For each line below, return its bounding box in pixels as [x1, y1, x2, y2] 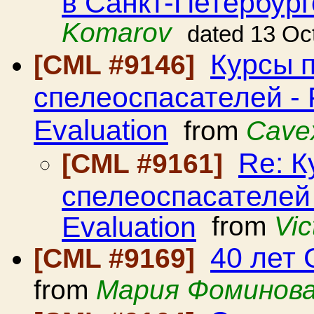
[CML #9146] [34, 50, 203, 80]
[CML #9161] [62, 149, 231, 179]
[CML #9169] [34, 243, 203, 273]
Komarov [62, 18, 172, 48]
